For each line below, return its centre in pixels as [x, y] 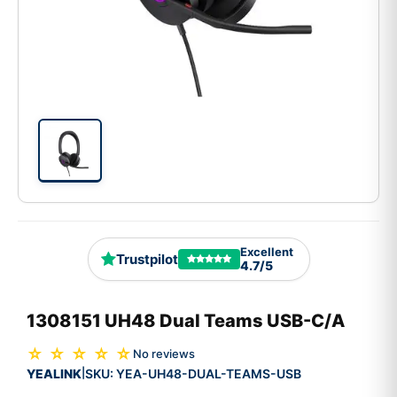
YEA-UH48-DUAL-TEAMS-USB [209, 373]
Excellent [266, 252]
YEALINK [54, 373]
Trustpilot [147, 260]
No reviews [164, 354]
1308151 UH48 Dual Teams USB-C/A [186, 320]
